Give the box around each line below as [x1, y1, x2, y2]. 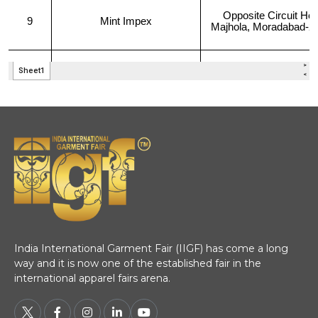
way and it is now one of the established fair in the [14, 257, 261, 270]
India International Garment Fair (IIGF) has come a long [14, 242, 288, 256]
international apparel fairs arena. [14, 272, 170, 285]
